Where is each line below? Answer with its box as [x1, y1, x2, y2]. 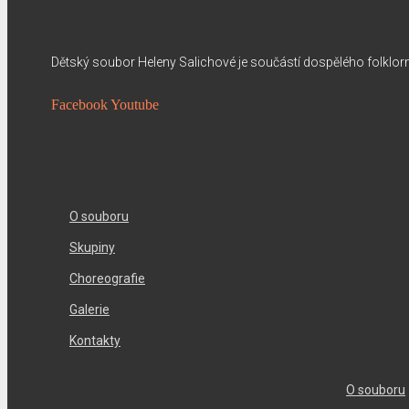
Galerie [69, 302, 110, 318]
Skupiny [69, 240, 115, 256]
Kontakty [69, 333, 121, 349]
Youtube [110, 97, 159, 113]
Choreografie [69, 271, 145, 287]
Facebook [51, 97, 108, 113]
